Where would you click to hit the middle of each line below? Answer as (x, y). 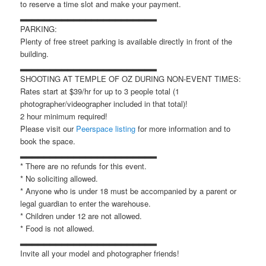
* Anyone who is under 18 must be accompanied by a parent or (129, 191)
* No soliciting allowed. (59, 178)
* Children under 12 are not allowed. (81, 216)
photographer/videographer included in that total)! (104, 103)
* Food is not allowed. (58, 228)
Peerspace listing (106, 128)
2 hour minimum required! (64, 116)
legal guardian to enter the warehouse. (86, 203)
